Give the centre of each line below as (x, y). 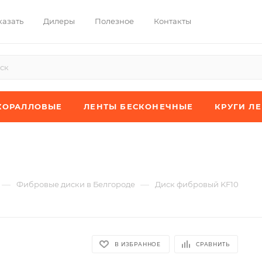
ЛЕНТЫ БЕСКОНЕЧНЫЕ (139, 106)
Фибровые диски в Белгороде (76, 184)
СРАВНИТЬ (213, 244)
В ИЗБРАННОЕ (138, 244)
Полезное (114, 21)
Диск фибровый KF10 (197, 184)
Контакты (172, 21)
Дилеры (59, 21)
